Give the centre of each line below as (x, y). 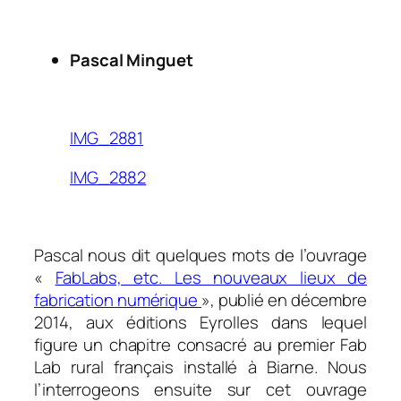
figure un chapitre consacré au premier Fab (200, 344)
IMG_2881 (107, 138)
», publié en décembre (284, 299)
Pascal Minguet (132, 60)
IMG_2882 (108, 177)
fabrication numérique (118, 299)
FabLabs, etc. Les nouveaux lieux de (211, 277)
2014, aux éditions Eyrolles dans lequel (200, 322)
